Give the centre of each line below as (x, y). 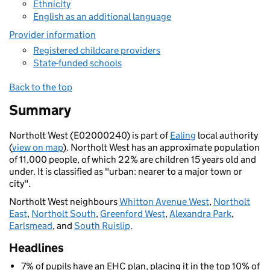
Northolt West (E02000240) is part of (89, 135)
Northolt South (64, 214)
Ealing (183, 135)
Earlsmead (31, 226)
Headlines (36, 248)
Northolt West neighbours (64, 202)
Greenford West (133, 214)
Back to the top (41, 87)
